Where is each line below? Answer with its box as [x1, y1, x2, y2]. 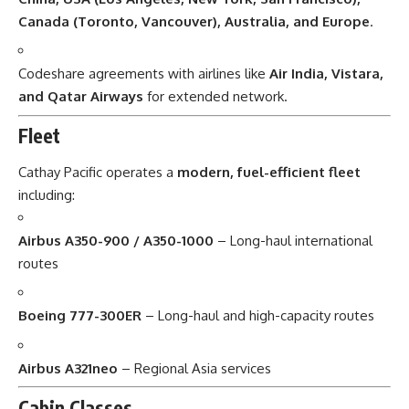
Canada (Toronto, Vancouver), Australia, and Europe [18, 12, 370, 30]
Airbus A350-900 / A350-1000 [18, 231, 214, 249]
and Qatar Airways [18, 88, 143, 106]
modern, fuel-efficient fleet [177, 163, 361, 181]
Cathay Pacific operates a [18, 163, 177, 181]
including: [18, 185, 75, 204]
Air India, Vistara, [269, 65, 383, 83]
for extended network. [143, 88, 288, 106]
